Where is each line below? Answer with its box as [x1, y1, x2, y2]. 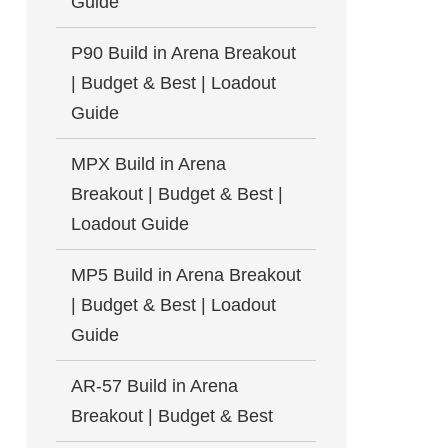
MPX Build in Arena [71, 154, 226, 174]
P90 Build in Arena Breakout [71, 43, 296, 63]
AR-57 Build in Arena [71, 376, 238, 396]
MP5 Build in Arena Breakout [71, 265, 301, 285]
